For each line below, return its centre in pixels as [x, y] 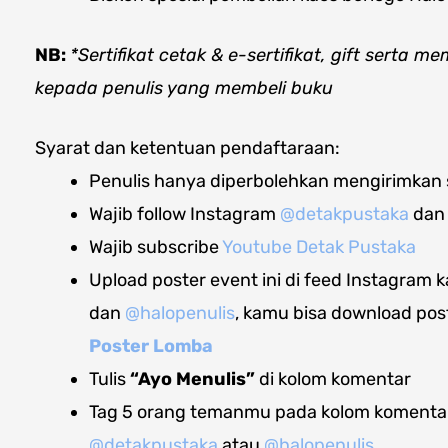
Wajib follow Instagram [184, 213]
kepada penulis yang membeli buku [184, 87]
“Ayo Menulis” [192, 378]
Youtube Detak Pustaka [319, 246]
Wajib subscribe [155, 246]
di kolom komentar [333, 378]
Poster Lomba [151, 345]
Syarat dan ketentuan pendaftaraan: [187, 147]
